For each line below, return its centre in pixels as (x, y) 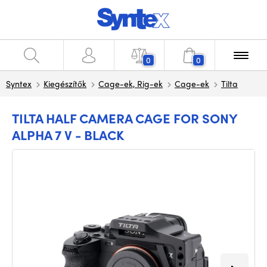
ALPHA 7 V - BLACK (68, 135)
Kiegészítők (65, 83)
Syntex (19, 83)
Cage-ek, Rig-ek (131, 83)
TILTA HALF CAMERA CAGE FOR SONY (125, 118)
